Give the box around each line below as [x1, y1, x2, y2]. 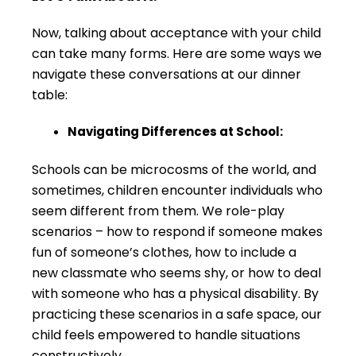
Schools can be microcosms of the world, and [32, 160, 316, 179]
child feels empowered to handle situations [32, 325, 300, 344]
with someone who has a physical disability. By [32, 284, 319, 303]
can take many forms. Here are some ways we [32, 44, 322, 64]
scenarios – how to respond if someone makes [32, 222, 323, 241]
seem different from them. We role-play [32, 201, 284, 220]
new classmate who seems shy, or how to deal [32, 263, 321, 282]
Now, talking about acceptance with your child [32, 24, 321, 43]
